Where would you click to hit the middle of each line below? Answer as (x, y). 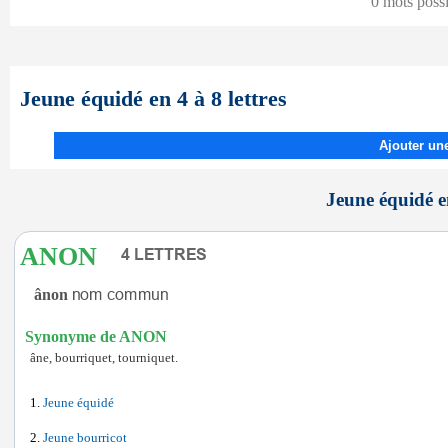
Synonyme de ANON (96, 336)
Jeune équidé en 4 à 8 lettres (153, 98)
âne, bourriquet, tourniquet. (104, 358)
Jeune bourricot (85, 438)
